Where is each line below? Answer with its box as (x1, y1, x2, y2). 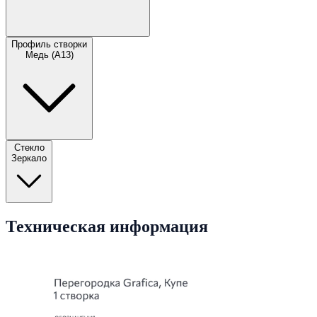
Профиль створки (11, 39, 87, 50)
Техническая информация (6, 217, 208, 236)
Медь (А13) (25, 50, 74, 61)
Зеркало (11, 153, 47, 164)
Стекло (13, 142, 45, 154)
